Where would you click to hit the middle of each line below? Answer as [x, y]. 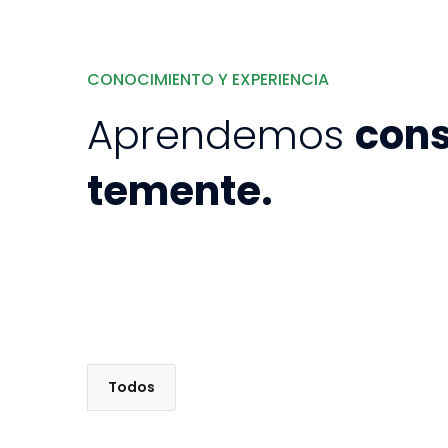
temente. [180, 191]
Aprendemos [221, 135]
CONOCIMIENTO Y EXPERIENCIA [208, 79]
